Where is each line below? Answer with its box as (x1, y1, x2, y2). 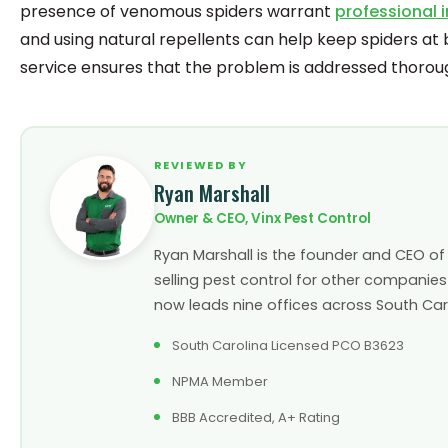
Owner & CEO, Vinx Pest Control (153, 208, 371, 228)
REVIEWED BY (153, 156, 248, 173)
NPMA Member (171, 371, 268, 391)
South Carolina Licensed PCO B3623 (171, 335, 404, 355)
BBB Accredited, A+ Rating (171, 407, 340, 427)
